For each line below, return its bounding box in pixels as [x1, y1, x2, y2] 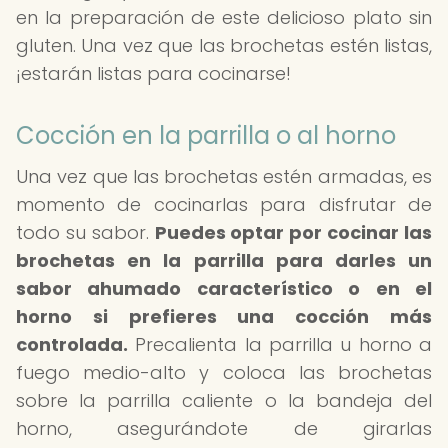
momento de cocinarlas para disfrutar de [16, 192, 432, 217]
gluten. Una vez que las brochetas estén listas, [16, 33, 432, 58]
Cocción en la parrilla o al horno [16, 119, 396, 152]
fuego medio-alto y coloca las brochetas [16, 360, 432, 385]
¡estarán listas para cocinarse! [16, 61, 291, 86]
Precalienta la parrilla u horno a [128, 332, 432, 357]
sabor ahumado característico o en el [16, 276, 432, 301]
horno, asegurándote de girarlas [16, 416, 432, 441]
